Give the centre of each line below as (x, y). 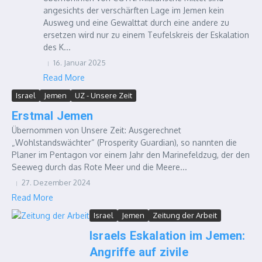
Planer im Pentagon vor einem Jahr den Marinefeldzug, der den (131, 155)
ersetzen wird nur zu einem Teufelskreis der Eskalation (146, 35)
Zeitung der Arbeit (185, 215)
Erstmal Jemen (53, 116)
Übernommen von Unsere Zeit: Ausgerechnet (96, 130)
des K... (57, 47)
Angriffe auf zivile (139, 252)
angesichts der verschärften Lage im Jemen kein (134, 10)
